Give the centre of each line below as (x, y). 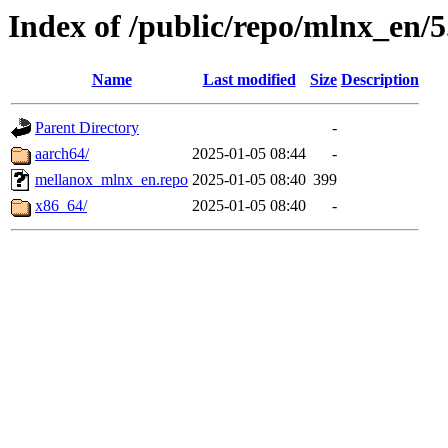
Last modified (249, 80)
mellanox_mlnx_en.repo (111, 180)
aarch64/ (62, 154)
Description (380, 80)
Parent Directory (87, 128)
